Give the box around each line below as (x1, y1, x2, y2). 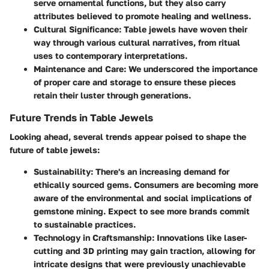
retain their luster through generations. (34, 89, 191, 100)
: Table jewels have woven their (119, 23, 247, 34)
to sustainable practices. (34, 219, 136, 230)
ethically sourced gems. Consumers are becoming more (34, 180, 258, 190)
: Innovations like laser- (152, 232, 247, 243)
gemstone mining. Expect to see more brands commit (34, 206, 250, 217)
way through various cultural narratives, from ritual (34, 37, 240, 47)
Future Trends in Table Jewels (10, 111, 153, 124)
